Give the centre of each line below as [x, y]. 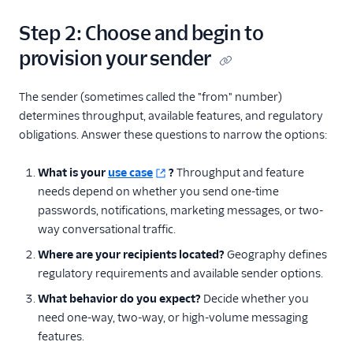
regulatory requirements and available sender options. [180, 273]
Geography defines [276, 255]
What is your [73, 173]
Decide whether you [255, 299]
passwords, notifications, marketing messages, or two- [180, 210]
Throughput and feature [239, 173]
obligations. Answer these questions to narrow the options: [173, 135]
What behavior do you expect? [119, 299]
